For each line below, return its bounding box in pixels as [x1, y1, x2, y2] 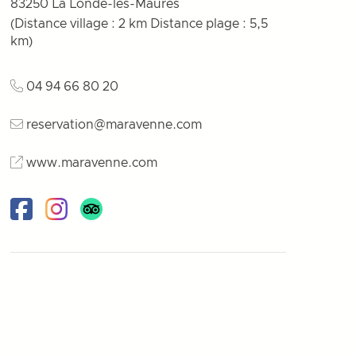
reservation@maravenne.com [26, 118, 203, 131]
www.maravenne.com [26, 157, 158, 169]
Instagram [44, 212, 106, 226]
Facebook [10, 212, 70, 226]
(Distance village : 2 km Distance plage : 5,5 [10, 17, 269, 30]
